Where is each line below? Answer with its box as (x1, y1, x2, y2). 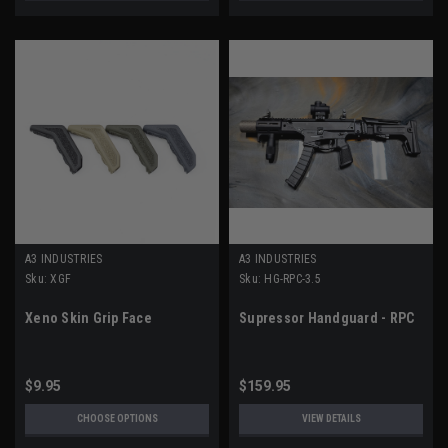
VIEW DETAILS (301, 413, 361, 425)
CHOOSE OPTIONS (76, 413, 158, 425)
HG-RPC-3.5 (264, 272, 321, 287)
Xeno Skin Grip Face (25, 310, 152, 327)
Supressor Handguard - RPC (239, 310, 415, 327)
